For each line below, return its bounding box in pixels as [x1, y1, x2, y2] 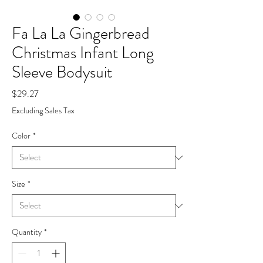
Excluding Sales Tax [12, 104, 75, 117]
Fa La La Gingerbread [12, 22, 150, 46]
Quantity [12, 226, 42, 238]
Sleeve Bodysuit [12, 60, 112, 85]
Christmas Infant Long [12, 41, 154, 65]
